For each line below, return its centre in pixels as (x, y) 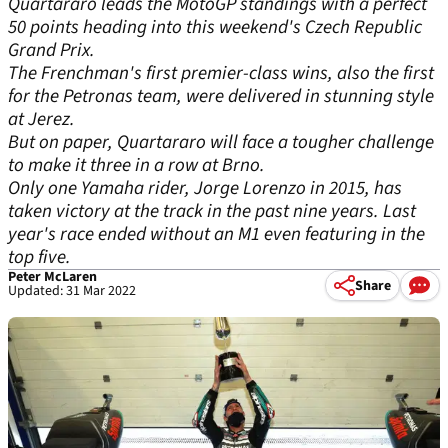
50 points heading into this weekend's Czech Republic (215, 27)
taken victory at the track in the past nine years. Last (212, 211)
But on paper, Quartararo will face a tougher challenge (221, 142)
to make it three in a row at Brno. (136, 165)
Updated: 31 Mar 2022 (72, 291)
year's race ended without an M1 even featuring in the (216, 234)
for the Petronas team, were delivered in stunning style (221, 96)
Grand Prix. (51, 50)
